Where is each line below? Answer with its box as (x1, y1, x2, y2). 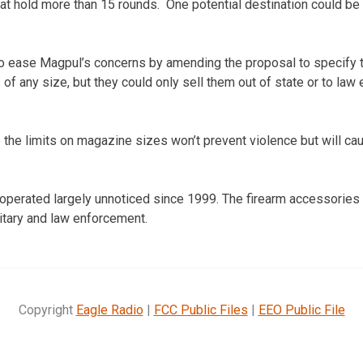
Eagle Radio (75, 301, 143, 318)
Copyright (18, 301, 76, 318)
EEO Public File (258, 301, 345, 318)
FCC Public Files (153, 301, 248, 318)
